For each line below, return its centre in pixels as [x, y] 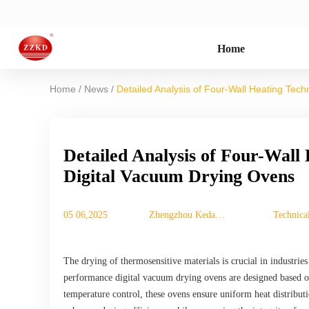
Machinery [170, 229]
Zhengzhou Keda [182, 215]
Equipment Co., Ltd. [190, 244]
